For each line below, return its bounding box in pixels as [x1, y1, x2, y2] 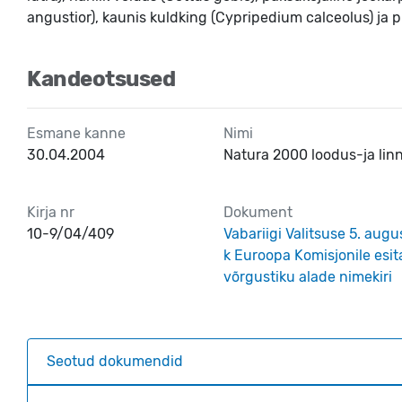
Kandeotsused [27, 66, 176, 92]
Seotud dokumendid [47, 353, 183, 370]
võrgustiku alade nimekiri [223, 268, 392, 285]
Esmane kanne [27, 125, 126, 142]
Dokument [223, 204, 293, 221]
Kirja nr [27, 204, 74, 221]
